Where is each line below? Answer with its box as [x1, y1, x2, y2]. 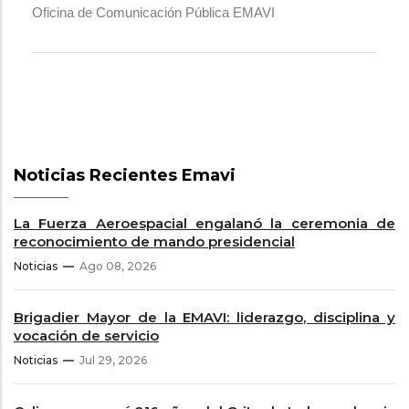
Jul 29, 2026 [79, 353, 147, 368]
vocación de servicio [14, 327, 159, 345]
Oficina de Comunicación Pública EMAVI [32, 5, 275, 21]
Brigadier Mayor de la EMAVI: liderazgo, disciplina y [14, 309, 395, 327]
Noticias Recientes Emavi [14, 165, 236, 186]
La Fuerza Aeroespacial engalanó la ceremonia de [14, 215, 395, 233]
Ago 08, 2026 [79, 259, 156, 274]
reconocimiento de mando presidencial [14, 233, 295, 251]
